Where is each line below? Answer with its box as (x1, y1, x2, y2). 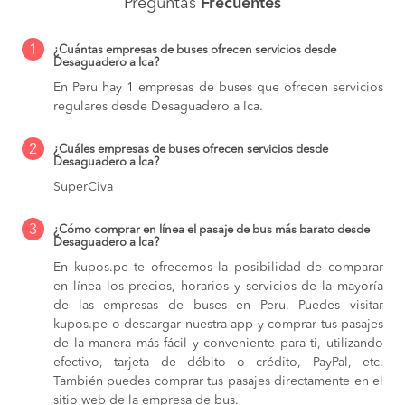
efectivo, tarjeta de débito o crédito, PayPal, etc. (53, 355, 383, 369)
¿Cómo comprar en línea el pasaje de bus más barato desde (53, 223, 370, 236)
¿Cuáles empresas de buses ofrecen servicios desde (53, 143, 328, 155)
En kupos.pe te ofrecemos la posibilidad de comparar (53, 260, 383, 274)
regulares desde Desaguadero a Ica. (53, 99, 263, 113)
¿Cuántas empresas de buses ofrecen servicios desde (53, 43, 336, 56)
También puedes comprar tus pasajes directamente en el (53, 374, 383, 388)
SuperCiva (53, 180, 113, 193)
